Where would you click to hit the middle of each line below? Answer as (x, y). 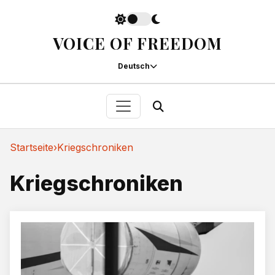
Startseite (32, 147)
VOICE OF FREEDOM (137, 43)
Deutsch (134, 66)
